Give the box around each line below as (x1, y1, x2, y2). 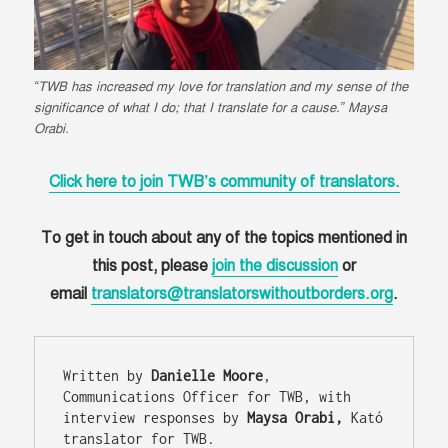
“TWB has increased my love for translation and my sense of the (34, 79, 409, 96)
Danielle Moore (151, 367, 264, 385)
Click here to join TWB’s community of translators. (48, 172, 400, 193)
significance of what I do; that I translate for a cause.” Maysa (34, 100, 388, 117)
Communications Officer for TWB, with (63, 388, 352, 406)
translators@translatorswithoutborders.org (91, 284, 393, 305)
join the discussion (212, 256, 338, 277)
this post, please (92, 256, 212, 277)
